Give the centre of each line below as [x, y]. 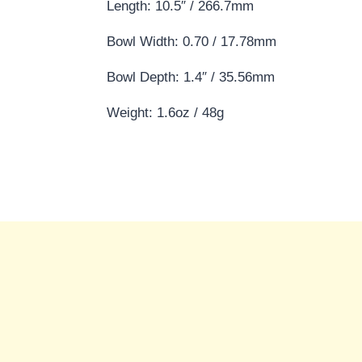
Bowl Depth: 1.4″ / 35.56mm [191, 77]
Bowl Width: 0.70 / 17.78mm [192, 41]
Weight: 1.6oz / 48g [165, 112]
